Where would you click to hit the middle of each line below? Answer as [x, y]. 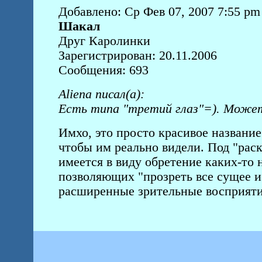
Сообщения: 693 [103, 70]
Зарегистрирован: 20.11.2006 [137, 56]
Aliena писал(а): [101, 94]
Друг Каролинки [104, 41]
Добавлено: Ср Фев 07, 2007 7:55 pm [159, 12]
